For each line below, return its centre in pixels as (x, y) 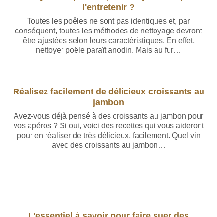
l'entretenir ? (108, 7)
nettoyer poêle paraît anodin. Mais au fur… (108, 50)
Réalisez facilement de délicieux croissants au (108, 91)
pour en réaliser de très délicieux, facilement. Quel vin (108, 135)
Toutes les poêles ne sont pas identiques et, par (108, 21)
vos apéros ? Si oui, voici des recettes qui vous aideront (108, 126)
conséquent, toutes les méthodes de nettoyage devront (108, 31)
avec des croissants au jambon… (108, 145)
